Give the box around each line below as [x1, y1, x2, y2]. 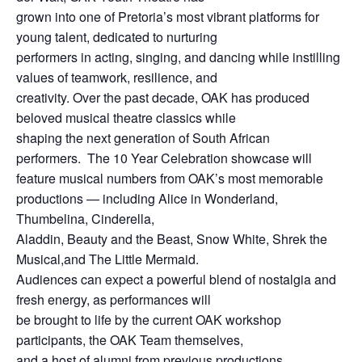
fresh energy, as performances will [16, 289, 211, 309]
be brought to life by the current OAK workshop [16, 309, 281, 329]
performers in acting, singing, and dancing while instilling [16, 47, 340, 66]
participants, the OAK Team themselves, [16, 330, 243, 349]
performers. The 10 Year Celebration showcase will [16, 148, 312, 167]
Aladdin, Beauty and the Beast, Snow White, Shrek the [16, 229, 327, 248]
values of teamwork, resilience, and [16, 67, 217, 86]
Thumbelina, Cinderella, [16, 208, 154, 228]
